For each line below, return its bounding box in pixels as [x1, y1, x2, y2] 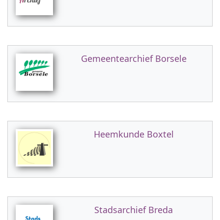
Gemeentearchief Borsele [81, 53, 187, 64]
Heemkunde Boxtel [93, 128, 174, 140]
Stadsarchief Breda [94, 204, 173, 216]
